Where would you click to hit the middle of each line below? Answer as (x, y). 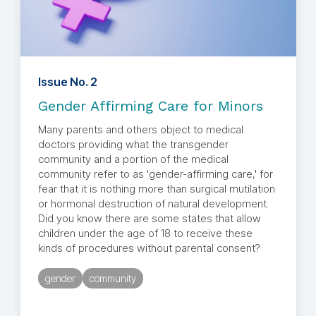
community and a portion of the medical (133, 159)
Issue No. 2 (67, 82)
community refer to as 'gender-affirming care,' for (155, 174)
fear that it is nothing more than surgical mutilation (156, 189)
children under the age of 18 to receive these (145, 233)
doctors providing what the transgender (133, 145)
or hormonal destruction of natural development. (153, 204)
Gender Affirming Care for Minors (150, 106)
